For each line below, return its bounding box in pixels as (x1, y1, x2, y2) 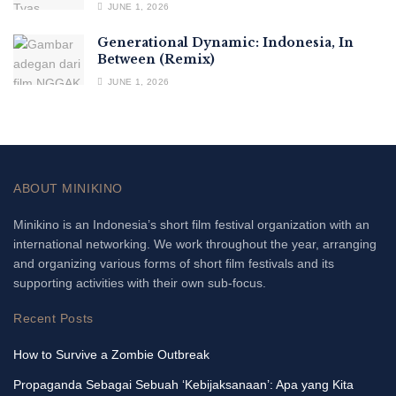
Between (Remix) (97, 50, 215, 67)
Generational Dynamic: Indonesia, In (97, 34, 354, 50)
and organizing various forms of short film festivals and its (13, 255, 334, 270)
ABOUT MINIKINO (13, 180, 123, 195)
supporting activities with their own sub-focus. (13, 275, 266, 290)
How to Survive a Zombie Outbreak (13, 346, 209, 362)
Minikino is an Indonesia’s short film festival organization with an (13, 217, 369, 232)
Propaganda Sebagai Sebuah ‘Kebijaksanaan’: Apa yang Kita (13, 377, 354, 392)
